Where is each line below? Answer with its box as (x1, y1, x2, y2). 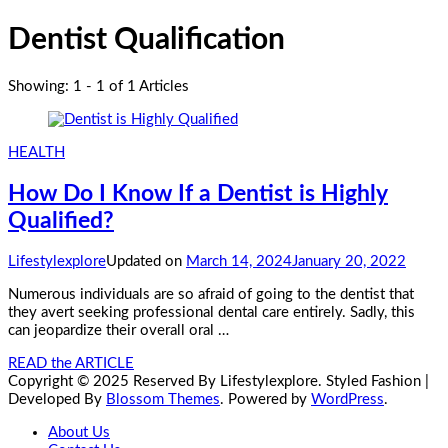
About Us (48, 425, 110, 441)
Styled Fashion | (322, 374, 429, 390)
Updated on (106, 254, 186, 270)
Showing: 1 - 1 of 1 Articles (8, 79, 189, 95)
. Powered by (220, 392, 311, 408)
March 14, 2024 (186, 254, 292, 270)
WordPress (311, 392, 384, 408)
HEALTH (8, 145, 65, 161)
